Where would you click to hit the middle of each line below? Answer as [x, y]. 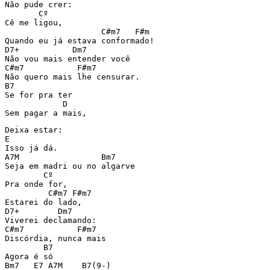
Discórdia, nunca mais [55, 238]
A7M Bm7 [60, 157]
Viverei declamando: [51, 220]
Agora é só [29, 256]
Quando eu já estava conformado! [80, 41]
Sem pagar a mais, [46, 113]
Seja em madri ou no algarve [70, 166]
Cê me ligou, [34, 23]
